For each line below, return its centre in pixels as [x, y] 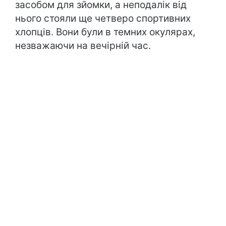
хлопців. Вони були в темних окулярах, [105, 32]
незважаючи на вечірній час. [83, 45]
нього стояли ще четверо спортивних [103, 18]
